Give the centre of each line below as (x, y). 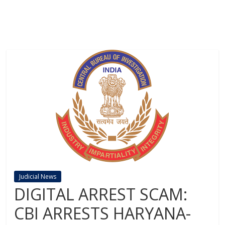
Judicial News (38, 176)
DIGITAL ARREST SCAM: (101, 194)
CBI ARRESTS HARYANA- (103, 213)
